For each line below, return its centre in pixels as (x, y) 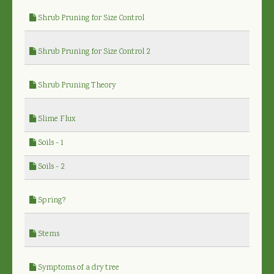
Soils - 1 (50, 143)
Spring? (51, 201)
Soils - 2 (50, 167)
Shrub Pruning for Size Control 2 (93, 52)
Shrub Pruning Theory (76, 86)
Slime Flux (56, 119)
